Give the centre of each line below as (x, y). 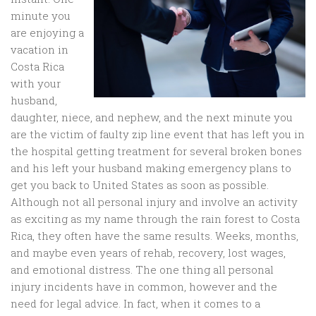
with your (36, 84)
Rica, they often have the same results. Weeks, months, (154, 236)
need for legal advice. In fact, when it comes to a (135, 304)
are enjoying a (47, 33)
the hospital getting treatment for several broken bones (156, 151)
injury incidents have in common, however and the (144, 287)
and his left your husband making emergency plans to (151, 168)
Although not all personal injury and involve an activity (154, 202)
